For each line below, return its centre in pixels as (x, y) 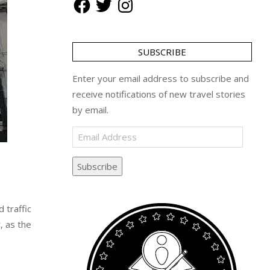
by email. (90, 110)
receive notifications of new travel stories (159, 94)
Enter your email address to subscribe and (160, 78)
